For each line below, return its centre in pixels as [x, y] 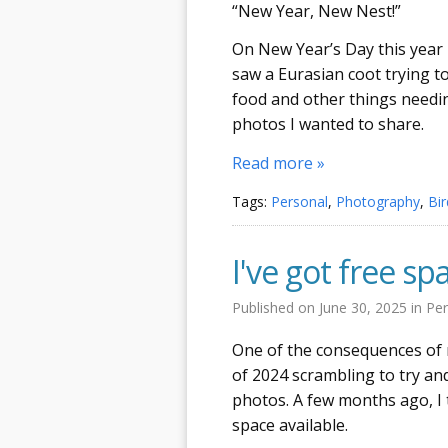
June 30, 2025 [365, 307]
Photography [378, 201]
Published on [275, 307]
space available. [290, 425]
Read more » [278, 162]
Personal [299, 201]
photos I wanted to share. [328, 124]
